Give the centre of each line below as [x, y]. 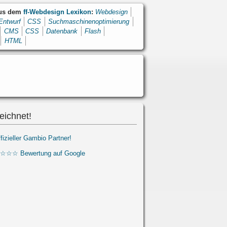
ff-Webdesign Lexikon [57, 12]
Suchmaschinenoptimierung [89, 22]
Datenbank [62, 31]
